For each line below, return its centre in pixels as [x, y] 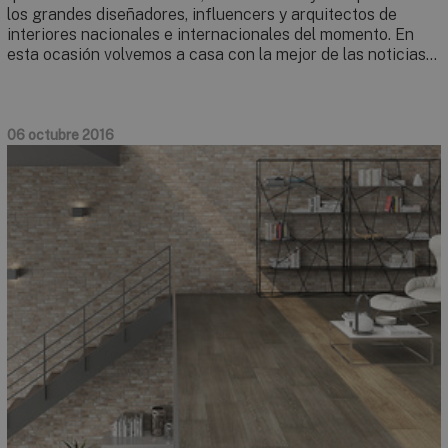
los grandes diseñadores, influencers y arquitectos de [202, 14]
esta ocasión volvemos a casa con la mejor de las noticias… [222, 54]
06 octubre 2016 [60, 134]
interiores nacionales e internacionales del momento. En [210, 34]
